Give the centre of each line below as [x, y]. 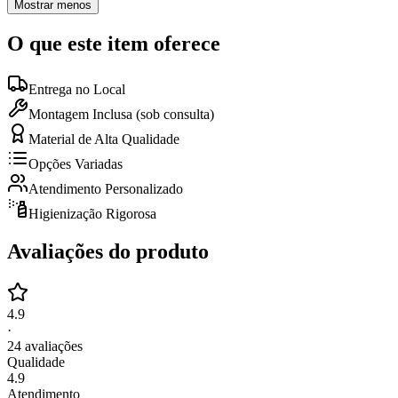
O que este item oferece [114, 43]
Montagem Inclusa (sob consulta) [121, 115]
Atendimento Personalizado [106, 189]
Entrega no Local [77, 90]
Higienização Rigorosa [92, 214]
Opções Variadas [76, 164]
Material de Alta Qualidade [104, 139]
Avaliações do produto [108, 252]
